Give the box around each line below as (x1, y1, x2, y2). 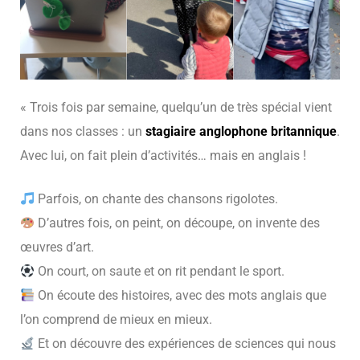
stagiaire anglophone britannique (145, 123, 337, 139)
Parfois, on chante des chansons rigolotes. (35, 190, 279, 207)
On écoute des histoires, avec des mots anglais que (35, 287, 327, 303)
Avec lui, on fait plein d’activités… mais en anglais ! (20, 147, 306, 163)
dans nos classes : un (20, 123, 145, 139)
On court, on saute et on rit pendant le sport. (35, 263, 285, 279)
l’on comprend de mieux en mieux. (20, 311, 212, 327)
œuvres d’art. (20, 239, 94, 255)
